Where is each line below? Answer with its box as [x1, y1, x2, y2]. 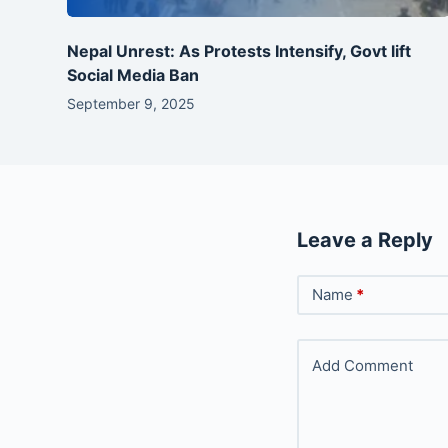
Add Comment [312, 355, 413, 375]
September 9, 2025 [67, 94, 196, 112]
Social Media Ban [67, 64, 200, 85]
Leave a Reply [297, 227, 433, 252]
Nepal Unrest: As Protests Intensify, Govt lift [67, 40, 412, 61]
